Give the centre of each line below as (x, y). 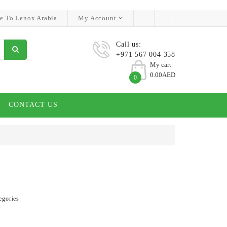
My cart (161, 65)
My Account (97, 18)
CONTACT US (33, 105)
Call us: (129, 44)
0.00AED (163, 75)
